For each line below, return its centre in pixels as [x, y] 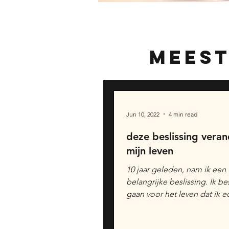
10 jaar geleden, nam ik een [176, 169]
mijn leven [150, 151]
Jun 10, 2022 [143, 114]
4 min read [183, 114]
